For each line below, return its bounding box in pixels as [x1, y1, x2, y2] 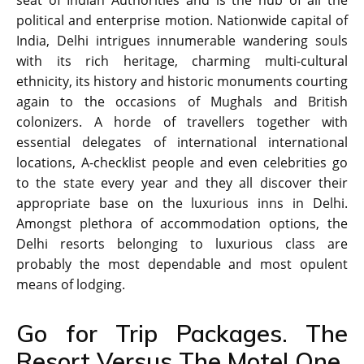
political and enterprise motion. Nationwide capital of [16, 11, 348, 30]
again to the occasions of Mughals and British [16, 93, 348, 111]
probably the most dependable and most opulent [16, 255, 348, 274]
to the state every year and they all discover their [16, 174, 348, 193]
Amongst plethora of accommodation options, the [16, 214, 348, 233]
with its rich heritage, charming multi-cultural [16, 52, 348, 71]
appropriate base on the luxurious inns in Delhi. [16, 194, 348, 213]
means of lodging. [16, 275, 125, 294]
